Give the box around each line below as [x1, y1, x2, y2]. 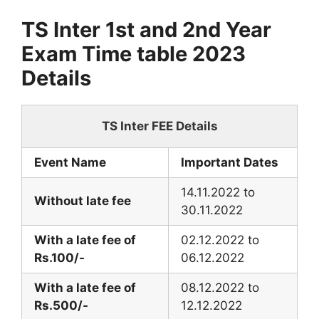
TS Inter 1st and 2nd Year [21, 17, 271, 42]
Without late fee [34, 194, 131, 208]
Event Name [34, 155, 106, 169]
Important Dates [181, 155, 278, 169]
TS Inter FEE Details [101, 119, 218, 133]
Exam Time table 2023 [21, 41, 246, 66]
